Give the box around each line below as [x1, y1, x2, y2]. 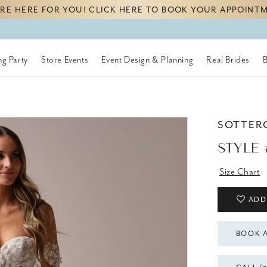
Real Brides [206, 54, 250, 66]
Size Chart [219, 166, 260, 178]
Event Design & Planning [101, 54, 194, 66]
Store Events [41, 54, 89, 66]
